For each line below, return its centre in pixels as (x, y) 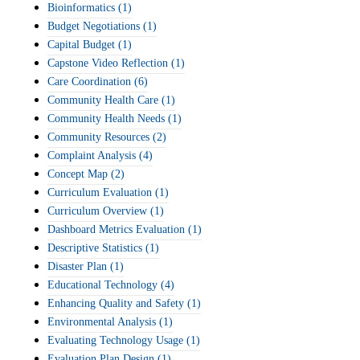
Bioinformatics (81, 8)
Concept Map (78, 174)
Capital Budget (81, 45)
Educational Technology (102, 285)
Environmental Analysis (102, 322)
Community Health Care (103, 100)
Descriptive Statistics (95, 248)
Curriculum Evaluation (100, 192)
